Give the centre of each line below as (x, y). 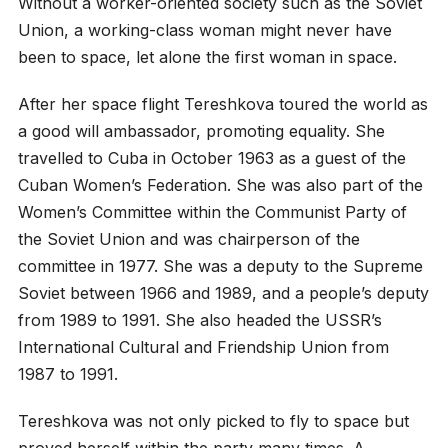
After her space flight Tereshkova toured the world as (222, 103)
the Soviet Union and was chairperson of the (188, 238)
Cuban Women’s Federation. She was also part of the (220, 184)
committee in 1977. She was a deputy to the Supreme (220, 265)
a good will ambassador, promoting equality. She (201, 130)
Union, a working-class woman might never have (204, 29)
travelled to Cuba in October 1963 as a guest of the (211, 157)
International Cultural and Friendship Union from (203, 346)
